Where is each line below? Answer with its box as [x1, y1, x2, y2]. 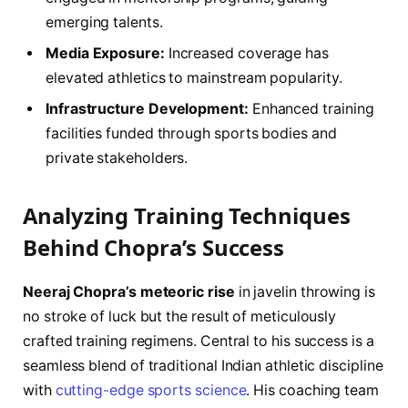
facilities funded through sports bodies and [46, 124, 337, 142]
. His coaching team [246, 382, 379, 400]
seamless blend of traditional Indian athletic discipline [23, 357, 383, 375]
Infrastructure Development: [46, 99, 249, 117]
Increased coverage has [164, 44, 329, 62]
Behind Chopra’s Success [23, 232, 285, 263]
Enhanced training [248, 99, 374, 117]
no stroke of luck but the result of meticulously [23, 308, 337, 326]
